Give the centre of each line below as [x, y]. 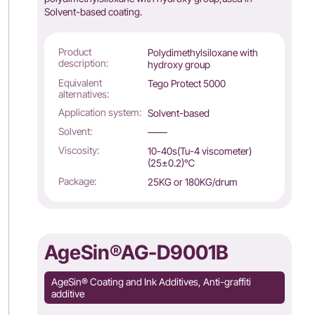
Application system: [100, 112]
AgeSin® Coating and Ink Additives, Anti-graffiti [152, 282]
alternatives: [84, 94]
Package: [78, 181]
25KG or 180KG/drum [192, 182]
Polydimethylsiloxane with [202, 52]
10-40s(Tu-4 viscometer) [199, 151]
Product [75, 52]
